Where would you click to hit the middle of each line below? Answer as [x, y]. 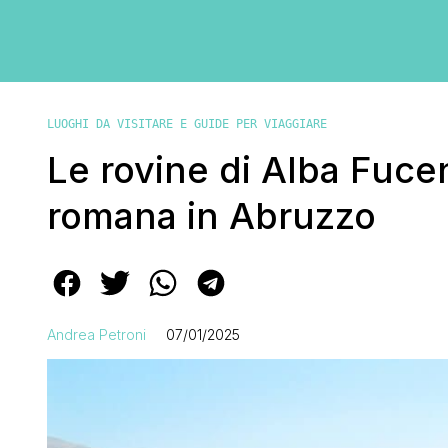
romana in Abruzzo [211, 215]
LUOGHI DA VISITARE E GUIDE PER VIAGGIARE [187, 123]
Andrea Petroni [96, 334]
